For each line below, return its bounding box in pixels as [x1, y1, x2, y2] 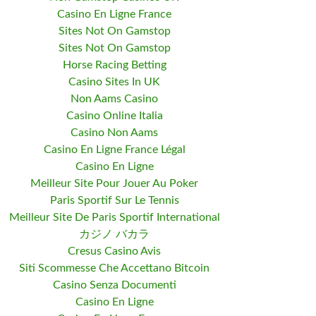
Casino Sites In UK [68, 76, 160, 87]
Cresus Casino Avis [68, 245, 161, 257]
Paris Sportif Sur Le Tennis [49, 195, 179, 206]
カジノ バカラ [79, 229, 150, 240]
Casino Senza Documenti [52, 279, 176, 291]
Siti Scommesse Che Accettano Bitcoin [19, 262, 209, 274]
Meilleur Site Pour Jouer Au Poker [30, 178, 198, 189]
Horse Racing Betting [62, 59, 166, 71]
